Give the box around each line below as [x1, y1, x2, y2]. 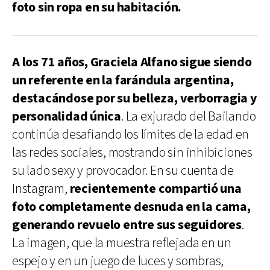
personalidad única [12, 107, 122, 125]
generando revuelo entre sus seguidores [12, 216, 242, 234]
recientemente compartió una [69, 180, 242, 198]
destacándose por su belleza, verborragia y [12, 89, 257, 107]
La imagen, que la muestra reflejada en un [12, 234, 231, 252]
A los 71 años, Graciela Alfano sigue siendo [12, 53, 252, 71]
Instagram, [12, 180, 70, 198]
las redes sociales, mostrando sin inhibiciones [12, 143, 253, 162]
